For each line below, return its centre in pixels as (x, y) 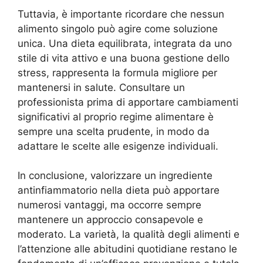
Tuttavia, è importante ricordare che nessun (121, 14)
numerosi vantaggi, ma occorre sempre (109, 205)
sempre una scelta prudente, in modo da (114, 131)
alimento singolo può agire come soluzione (118, 28)
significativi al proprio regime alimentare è (116, 117)
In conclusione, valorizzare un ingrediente (115, 176)
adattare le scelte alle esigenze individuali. (118, 146)
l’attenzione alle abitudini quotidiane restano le (127, 249)
